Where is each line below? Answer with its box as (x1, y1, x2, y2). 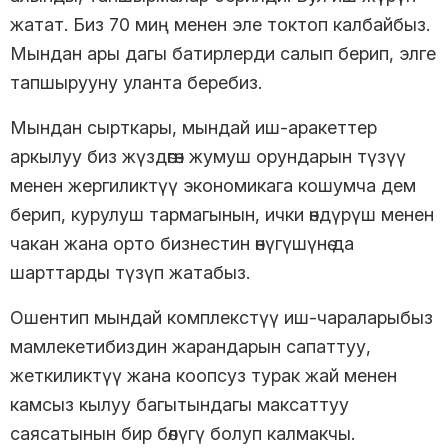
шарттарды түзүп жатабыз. (10, 261, 250, 283)
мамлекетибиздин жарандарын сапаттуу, (10, 335, 371, 357)
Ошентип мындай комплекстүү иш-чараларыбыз (10, 306, 433, 328)
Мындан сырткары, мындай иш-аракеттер (10, 116, 377, 138)
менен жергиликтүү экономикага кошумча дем (10, 174, 416, 196)
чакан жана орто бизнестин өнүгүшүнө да (10, 232, 354, 254)
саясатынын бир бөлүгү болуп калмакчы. (10, 422, 355, 444)
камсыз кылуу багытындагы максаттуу (10, 393, 349, 415)
